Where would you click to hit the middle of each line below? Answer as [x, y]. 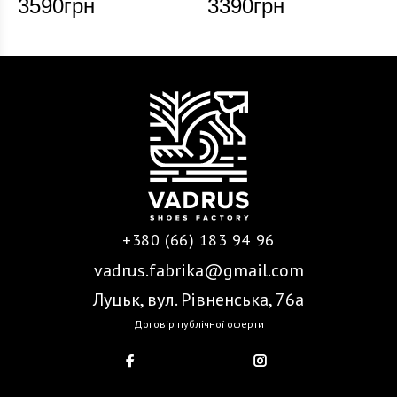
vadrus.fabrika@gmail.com [198, 270]
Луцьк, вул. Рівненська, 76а [198, 300]
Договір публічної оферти [198, 324]
